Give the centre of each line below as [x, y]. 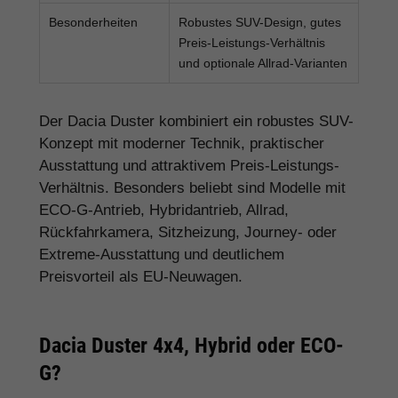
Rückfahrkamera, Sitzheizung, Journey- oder [188, 232]
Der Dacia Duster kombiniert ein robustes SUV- [196, 121]
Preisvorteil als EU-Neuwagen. [141, 276]
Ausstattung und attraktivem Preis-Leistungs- [189, 165]
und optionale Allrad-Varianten [263, 63]
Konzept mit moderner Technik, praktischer [182, 143]
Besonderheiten [93, 22]
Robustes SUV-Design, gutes [260, 22]
